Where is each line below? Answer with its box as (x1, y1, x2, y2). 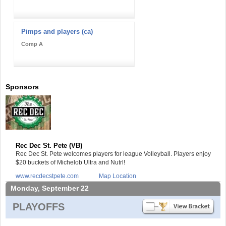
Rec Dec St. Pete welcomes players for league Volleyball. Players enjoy (16, 150, 211, 157)
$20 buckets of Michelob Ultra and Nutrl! (16, 158, 125, 166)
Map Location (99, 172, 136, 180)
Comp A (21, 40, 43, 47)
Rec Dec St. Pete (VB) (16, 141, 82, 149)
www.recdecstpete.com (16, 172, 79, 180)
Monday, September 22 (11, 184, 89, 192)
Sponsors (6, 82, 39, 91)
